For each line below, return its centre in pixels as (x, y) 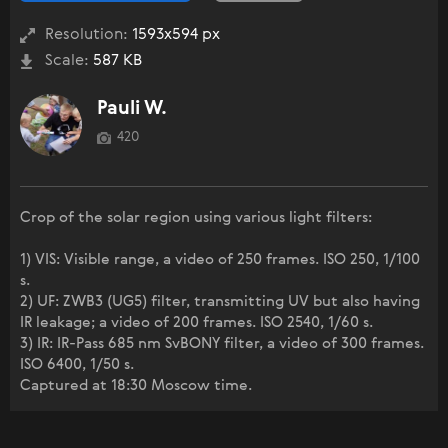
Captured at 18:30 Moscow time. (136, 386)
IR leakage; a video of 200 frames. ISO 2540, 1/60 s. (196, 323)
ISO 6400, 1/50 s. (77, 365)
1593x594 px (174, 35)
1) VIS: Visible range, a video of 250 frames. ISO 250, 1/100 (220, 260)
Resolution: (86, 35)
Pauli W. (132, 109)
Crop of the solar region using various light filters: (196, 218)
